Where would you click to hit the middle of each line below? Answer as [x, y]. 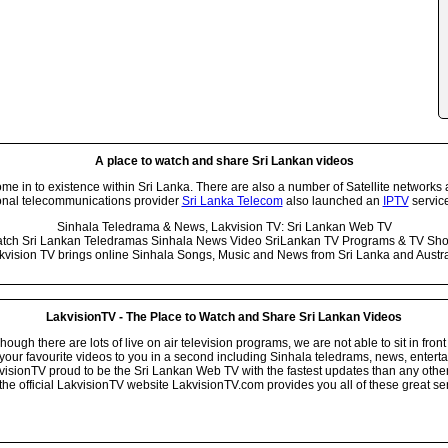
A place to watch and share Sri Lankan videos [224, 160]
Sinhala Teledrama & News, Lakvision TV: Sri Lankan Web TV [224, 226]
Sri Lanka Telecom [232, 200]
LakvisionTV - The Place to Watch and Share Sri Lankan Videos [224, 316]
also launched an [332, 200]
